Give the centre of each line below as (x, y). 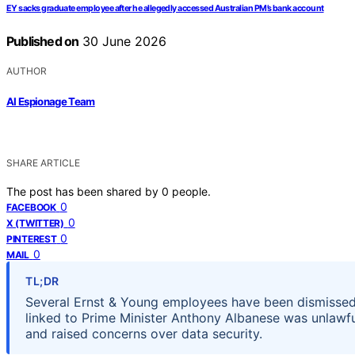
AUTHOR (27, 71)
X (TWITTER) (35, 223)
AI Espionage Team (51, 101)
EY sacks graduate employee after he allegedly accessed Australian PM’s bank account (165, 9)
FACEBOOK (31, 207)
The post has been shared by (84, 191)
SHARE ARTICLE (43, 162)
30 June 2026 (123, 42)
